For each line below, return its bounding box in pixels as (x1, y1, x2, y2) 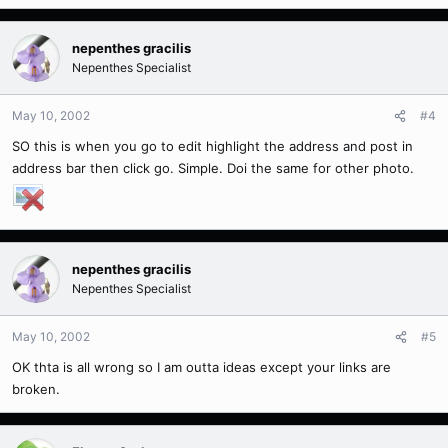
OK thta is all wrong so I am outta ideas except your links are (12, 359, 391, 376)
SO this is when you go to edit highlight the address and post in (12, 138, 413, 155)
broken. (12, 381, 60, 398)
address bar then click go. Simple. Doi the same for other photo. (12, 160, 414, 177)
